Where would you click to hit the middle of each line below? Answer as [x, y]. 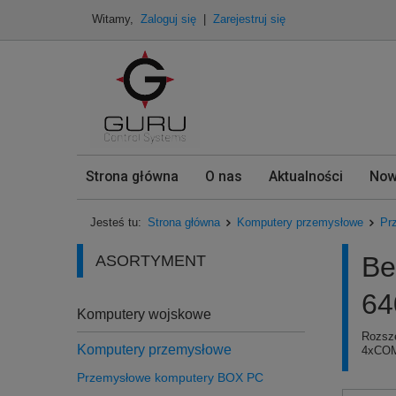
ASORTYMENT [151, 261]
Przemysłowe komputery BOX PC [170, 378]
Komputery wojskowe [144, 314]
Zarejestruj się [249, 19]
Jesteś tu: [118, 222]
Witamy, [114, 19]
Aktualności [306, 176]
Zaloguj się [170, 19]
